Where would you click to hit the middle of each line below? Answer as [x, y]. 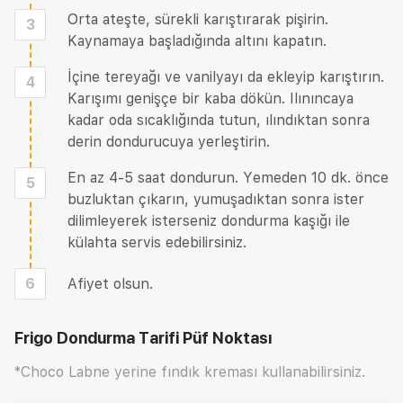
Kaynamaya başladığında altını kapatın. [197, 41]
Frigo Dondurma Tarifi [97, 338]
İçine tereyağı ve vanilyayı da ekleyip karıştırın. [226, 77]
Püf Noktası [225, 338]
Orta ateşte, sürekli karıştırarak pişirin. [198, 19]
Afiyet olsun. [110, 283]
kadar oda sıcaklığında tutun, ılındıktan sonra [219, 120]
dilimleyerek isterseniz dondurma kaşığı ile [209, 221]
